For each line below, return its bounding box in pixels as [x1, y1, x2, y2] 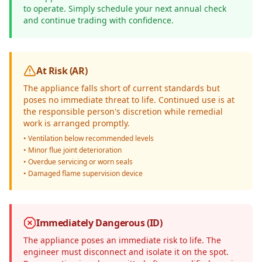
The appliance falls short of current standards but [23, 82, 220, 94]
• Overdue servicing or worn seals [23, 157, 133, 167]
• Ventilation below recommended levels [23, 133, 154, 143]
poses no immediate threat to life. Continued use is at [23, 94, 235, 105]
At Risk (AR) [36, 64, 88, 77]
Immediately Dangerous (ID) [36, 216, 163, 229]
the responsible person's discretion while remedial [23, 106, 223, 117]
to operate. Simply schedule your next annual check [23, 3, 226, 14]
